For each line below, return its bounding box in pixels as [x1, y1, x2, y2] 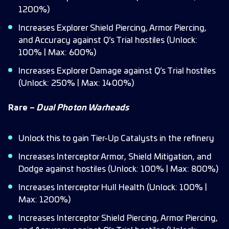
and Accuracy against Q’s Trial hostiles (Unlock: [18, 36, 197, 44]
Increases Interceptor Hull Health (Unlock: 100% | [18, 184, 207, 192]
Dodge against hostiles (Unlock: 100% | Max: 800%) [18, 165, 218, 173]
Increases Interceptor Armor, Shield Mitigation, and [18, 153, 212, 161]
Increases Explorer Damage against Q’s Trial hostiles [18, 67, 216, 75]
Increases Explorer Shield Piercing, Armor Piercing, [18, 24, 207, 32]
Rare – [8, 104, 37, 112]
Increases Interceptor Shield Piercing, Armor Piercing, [18, 214, 218, 222]
